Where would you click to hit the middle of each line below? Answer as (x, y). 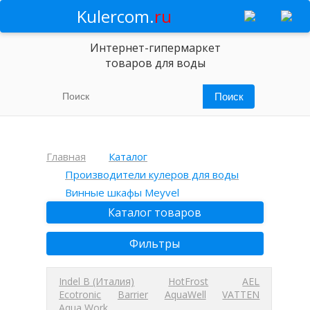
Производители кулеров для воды (152, 174)
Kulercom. (115, 16)
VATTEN (241, 294)
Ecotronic (80, 294)
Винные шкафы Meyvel (122, 192)
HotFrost (189, 281)
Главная (66, 156)
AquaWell (185, 294)
